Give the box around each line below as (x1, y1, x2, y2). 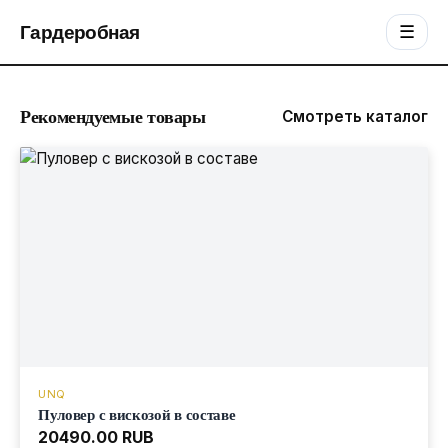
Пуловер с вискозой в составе (38, 403, 236, 425)
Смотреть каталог (282, 106, 428, 126)
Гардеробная (20, 18, 140, 46)
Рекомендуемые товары (20, 103, 206, 129)
